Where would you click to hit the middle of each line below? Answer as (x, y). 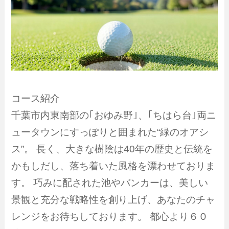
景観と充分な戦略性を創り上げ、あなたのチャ (113, 200)
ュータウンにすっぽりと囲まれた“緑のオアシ (110, 132)
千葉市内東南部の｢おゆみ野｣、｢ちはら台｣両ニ (114, 116)
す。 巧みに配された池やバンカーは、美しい (110, 183)
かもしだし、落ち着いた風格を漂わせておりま (113, 166)
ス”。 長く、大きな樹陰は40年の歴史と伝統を (112, 149)
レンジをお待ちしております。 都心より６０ (110, 217)
